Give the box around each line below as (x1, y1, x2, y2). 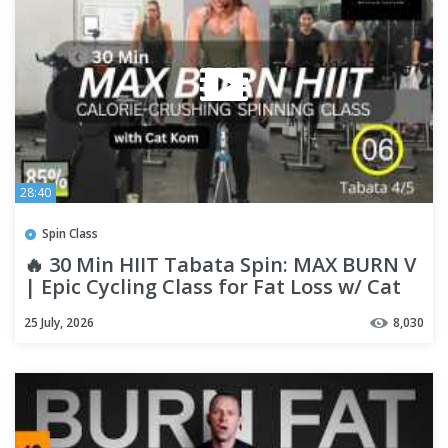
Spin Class (42, 224, 98, 242)
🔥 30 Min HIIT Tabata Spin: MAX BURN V (24, 250, 416, 278)
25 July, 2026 (24, 313, 94, 331)
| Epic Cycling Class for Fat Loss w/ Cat (24, 272, 401, 300)
